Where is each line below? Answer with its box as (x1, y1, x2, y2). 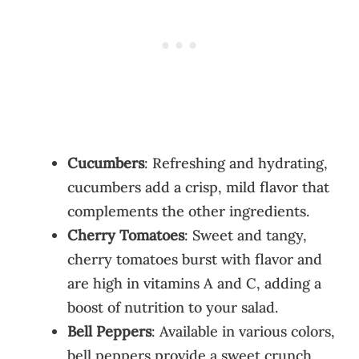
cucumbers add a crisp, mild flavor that (67, 177, 329, 196)
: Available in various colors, (151, 321, 335, 341)
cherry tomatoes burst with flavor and (67, 249, 322, 268)
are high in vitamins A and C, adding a (67, 273, 321, 292)
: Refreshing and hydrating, (144, 153, 328, 172)
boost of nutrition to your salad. (67, 297, 278, 317)
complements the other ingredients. (67, 201, 309, 220)
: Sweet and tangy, (184, 225, 307, 244)
